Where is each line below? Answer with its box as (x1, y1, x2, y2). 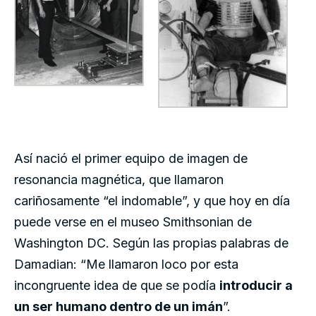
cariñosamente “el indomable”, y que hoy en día (14, 193, 290, 209)
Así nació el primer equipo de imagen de (14, 151, 248, 166)
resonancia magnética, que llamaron (14, 172, 224, 188)
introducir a (219, 278, 293, 293)
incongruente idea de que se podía (14, 278, 219, 293)
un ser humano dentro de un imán (14, 299, 223, 315)
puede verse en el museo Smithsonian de (14, 214, 252, 230)
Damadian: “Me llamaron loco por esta (14, 257, 238, 272)
